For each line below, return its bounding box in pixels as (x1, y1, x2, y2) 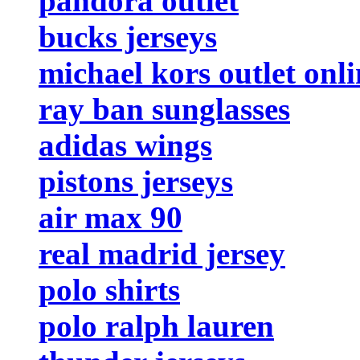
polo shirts (39, 272, 180, 307)
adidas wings (39, 127, 212, 162)
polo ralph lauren (39, 308, 274, 343)
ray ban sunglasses (39, 91, 290, 126)
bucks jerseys (39, 18, 217, 54)
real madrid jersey (39, 235, 285, 271)
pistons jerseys (39, 163, 233, 198)
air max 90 (39, 199, 182, 235)
